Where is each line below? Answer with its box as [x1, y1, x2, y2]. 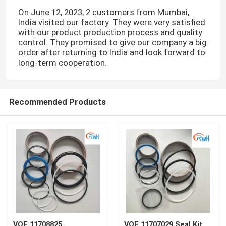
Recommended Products [9, 96, 106, 107]
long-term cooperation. [18, 57, 107, 68]
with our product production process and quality [18, 27, 202, 37]
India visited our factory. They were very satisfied [18, 17, 205, 27]
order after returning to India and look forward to [18, 47, 205, 58]
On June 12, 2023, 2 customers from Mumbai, [18, 7, 189, 17]
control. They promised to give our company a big [18, 37, 207, 47]
